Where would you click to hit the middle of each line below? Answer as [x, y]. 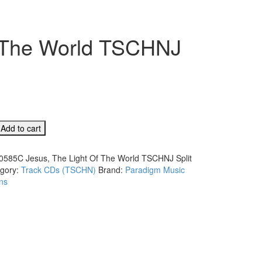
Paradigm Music [155, 170]
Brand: [112, 170]
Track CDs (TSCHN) [58, 170]
